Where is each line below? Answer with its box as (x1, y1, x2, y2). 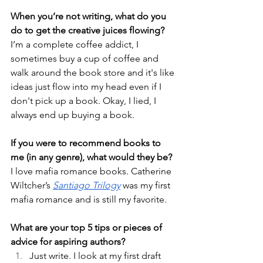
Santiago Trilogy (53, 180, 120, 191)
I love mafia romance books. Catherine (11, 166, 174, 177)
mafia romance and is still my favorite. (11, 194, 169, 205)
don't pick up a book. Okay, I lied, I (11, 95, 159, 107)
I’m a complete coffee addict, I (11, 39, 141, 50)
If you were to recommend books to (11, 137, 163, 149)
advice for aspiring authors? (11, 236, 125, 248)
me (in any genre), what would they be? (11, 151, 172, 163)
